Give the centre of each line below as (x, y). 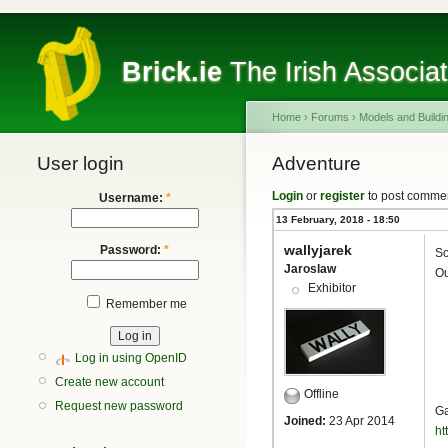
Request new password (119, 406)
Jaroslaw (310, 269)
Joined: (305, 421)
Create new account (109, 381)
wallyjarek (318, 250)
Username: (132, 198)
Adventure (316, 163)
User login (80, 163)
